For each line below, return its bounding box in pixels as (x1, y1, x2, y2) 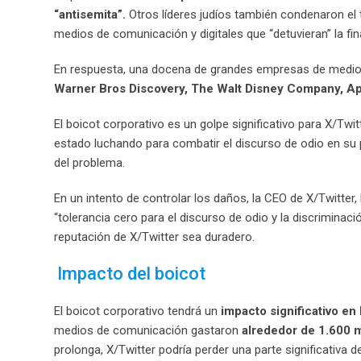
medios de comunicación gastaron (54, 322, 242, 338)
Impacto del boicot (57, 263, 206, 284)
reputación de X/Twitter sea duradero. (54, 229, 255, 244)
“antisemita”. (54, 6, 129, 22)
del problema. (54, 155, 125, 170)
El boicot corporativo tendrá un (54, 303, 221, 318)
